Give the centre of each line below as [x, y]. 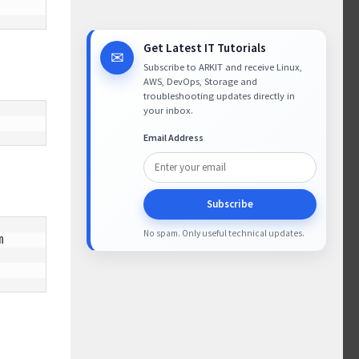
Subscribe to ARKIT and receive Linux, [223, 67]
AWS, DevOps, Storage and [200, 81]
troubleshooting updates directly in [219, 96]
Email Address [173, 137]
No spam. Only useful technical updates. [224, 233]
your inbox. [168, 110]
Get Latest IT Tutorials [205, 48]
